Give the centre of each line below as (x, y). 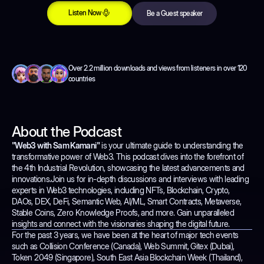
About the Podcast (67, 132)
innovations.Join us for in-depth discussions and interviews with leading (130, 179)
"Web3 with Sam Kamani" (56, 146)
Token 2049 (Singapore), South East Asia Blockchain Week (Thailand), (127, 258)
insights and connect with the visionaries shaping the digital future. (121, 224)
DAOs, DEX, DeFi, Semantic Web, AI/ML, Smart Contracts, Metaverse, (127, 202)
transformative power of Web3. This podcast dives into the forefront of (128, 157)
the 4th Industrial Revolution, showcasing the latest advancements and (128, 168)
